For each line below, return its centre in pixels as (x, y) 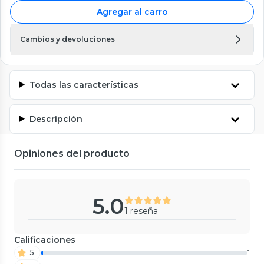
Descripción (56, 119)
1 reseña (141, 211)
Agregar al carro (132, 11)
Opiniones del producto (72, 153)
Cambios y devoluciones (67, 39)
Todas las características (84, 85)
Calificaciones (45, 240)
